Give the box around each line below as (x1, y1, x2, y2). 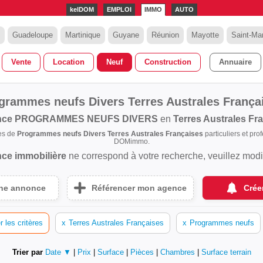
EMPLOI (106, 6, 131, 13)
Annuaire (219, 58, 252, 66)
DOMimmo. (113, 137, 150, 145)
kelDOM (69, 6, 94, 13)
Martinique (65, 31, 100, 39)
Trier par (12, 248, 43, 257)
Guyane (113, 31, 139, 39)
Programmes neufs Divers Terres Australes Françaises (17, 130, 203, 137)
